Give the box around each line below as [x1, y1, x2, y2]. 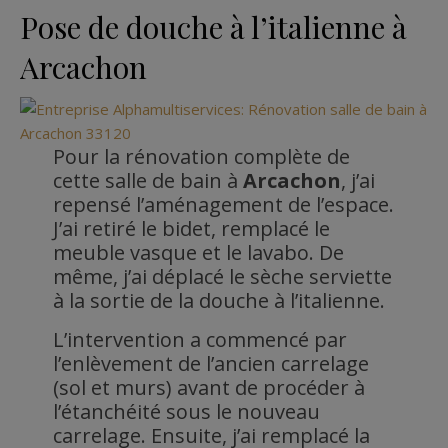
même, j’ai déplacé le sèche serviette [52, 262, 392, 290]
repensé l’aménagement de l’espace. [52, 190, 394, 218]
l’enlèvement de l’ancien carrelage [52, 349, 369, 377]
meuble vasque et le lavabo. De [52, 238, 344, 266]
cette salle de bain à [52, 166, 243, 194]
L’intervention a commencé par [52, 325, 347, 353]
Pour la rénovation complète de [52, 142, 350, 170]
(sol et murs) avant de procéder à [52, 373, 365, 401]
